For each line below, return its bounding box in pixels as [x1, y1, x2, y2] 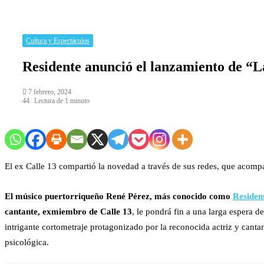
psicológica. [5, 237, 49, 247]
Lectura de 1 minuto [34, 96, 90, 105]
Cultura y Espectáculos [26, 37, 90, 45]
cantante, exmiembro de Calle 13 [5, 206, 132, 216]
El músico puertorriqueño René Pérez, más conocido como [5, 191, 233, 201]
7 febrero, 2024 [28, 87, 71, 96]
